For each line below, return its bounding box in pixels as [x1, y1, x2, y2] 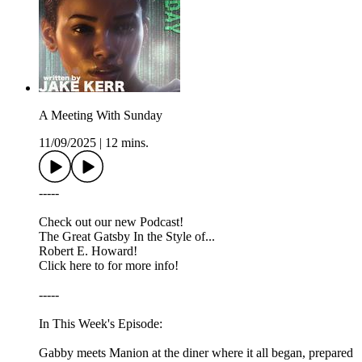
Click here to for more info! [39, 259, 179, 273]
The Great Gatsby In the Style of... [39, 229, 215, 244]
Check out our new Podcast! [39, 215, 183, 229]
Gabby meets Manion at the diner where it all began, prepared [39, 346, 353, 360]
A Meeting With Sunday [39, 108, 162, 123]
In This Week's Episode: [39, 317, 162, 331]
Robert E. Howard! [39, 244, 137, 259]
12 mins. [105, 136, 149, 150]
